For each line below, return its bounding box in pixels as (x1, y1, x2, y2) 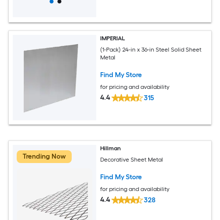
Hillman (100, 145, 121, 152)
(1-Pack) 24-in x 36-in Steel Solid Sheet (100, 46, 202, 53)
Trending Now (23, 152, 66, 161)
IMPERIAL (100, 34, 126, 42)
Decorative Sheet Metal (100, 156, 164, 163)
